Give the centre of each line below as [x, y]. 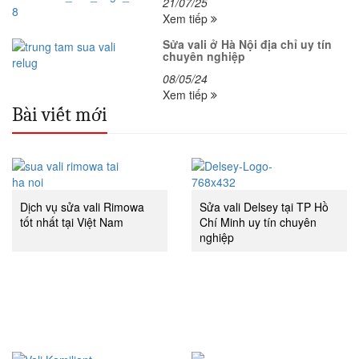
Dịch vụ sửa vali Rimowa [82, 207]
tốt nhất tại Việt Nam [72, 222]
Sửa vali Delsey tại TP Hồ [264, 207]
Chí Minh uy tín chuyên [258, 222]
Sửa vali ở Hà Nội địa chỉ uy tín [248, 44]
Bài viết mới [60, 115]
